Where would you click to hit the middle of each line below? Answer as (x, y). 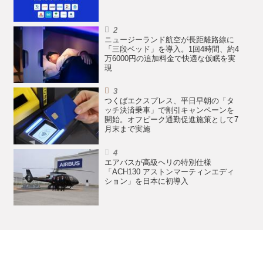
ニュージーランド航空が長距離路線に (169, 40)
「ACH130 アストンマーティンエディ (169, 172)
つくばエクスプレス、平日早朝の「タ (169, 101)
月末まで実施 (127, 129)
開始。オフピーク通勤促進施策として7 (171, 120)
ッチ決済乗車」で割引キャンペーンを (169, 111)
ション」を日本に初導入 (146, 181)
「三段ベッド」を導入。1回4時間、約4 (171, 49)
